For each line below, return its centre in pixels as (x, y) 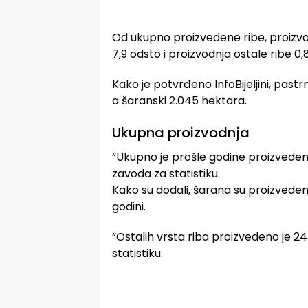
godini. (129, 207)
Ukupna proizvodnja (181, 133)
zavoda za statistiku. (166, 174)
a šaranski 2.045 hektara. (179, 101)
